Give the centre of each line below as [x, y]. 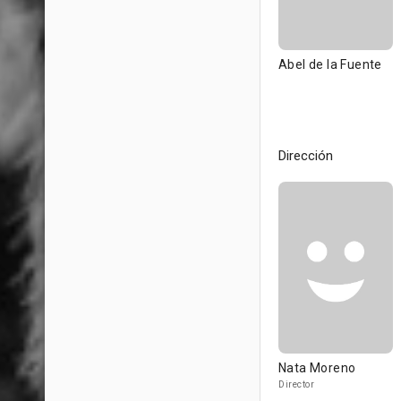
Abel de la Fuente [330, 64]
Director [296, 384]
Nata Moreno [317, 368]
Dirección [306, 156]
